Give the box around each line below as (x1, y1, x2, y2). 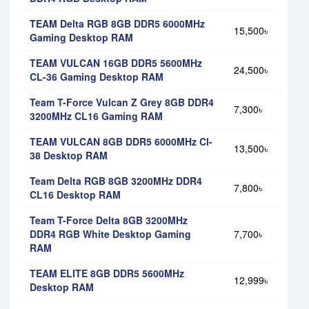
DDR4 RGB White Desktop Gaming (30, 226, 191, 241)
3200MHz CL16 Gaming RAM (30, 108, 163, 123)
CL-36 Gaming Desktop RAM (30, 69, 163, 83)
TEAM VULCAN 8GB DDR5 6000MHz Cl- (30, 134, 212, 148)
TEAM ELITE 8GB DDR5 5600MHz (30, 266, 184, 280)
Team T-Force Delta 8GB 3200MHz (30, 212, 188, 227)
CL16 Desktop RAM (30, 187, 121, 201)
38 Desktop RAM (30, 148, 108, 162)
